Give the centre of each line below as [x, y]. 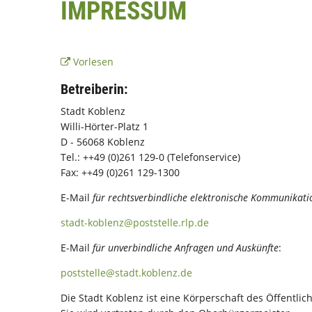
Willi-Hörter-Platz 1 [104, 126]
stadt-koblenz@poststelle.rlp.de [135, 223]
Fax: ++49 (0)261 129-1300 [120, 172]
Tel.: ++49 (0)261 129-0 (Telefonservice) [150, 157]
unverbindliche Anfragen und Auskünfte [193, 248]
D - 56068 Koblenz [103, 142]
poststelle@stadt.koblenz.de [126, 273]
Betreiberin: [94, 89]
